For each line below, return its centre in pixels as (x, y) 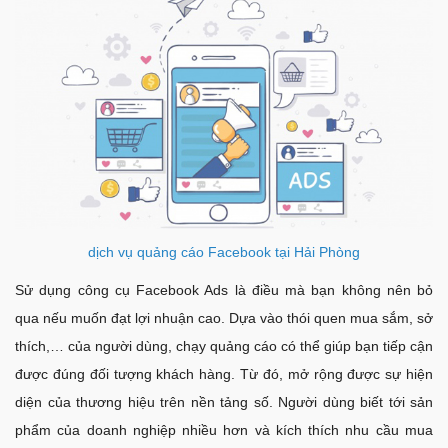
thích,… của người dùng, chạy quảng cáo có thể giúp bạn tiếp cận (224, 346)
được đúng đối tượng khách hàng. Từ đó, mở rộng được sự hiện (224, 374)
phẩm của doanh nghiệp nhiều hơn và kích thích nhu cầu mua (224, 430)
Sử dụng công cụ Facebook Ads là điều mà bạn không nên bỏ (224, 290)
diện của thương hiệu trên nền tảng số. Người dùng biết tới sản (224, 402)
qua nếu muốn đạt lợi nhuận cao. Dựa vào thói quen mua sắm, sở (224, 318)
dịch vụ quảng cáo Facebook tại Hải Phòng (224, 252)
